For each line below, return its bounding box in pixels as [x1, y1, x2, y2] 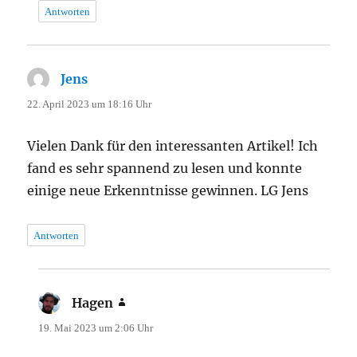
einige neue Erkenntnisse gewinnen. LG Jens [27, 182, 309, 198]
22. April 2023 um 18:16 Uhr [27, 97, 152, 110]
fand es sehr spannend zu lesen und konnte [27, 159, 303, 176]
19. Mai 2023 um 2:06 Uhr [38, 321, 154, 334]
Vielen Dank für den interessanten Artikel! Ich [27, 137, 319, 154]
